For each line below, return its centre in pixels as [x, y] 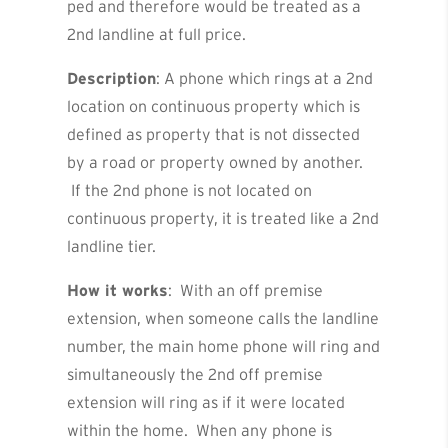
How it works [118, 290]
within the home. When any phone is [200, 430]
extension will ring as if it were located [206, 402]
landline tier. [112, 246]
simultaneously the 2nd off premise [195, 374]
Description [112, 78]
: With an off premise [246, 290]
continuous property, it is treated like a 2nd [223, 218]
